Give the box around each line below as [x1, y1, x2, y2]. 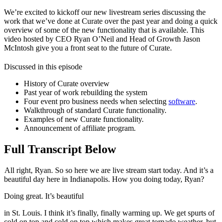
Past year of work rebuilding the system [24, 88, 147, 97]
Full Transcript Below [4, 142, 116, 156]
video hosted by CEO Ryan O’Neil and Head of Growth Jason [4, 35, 200, 44]
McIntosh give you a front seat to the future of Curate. [4, 44, 172, 53]
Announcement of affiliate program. [24, 123, 136, 132]
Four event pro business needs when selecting [24, 97, 168, 106]
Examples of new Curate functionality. [24, 114, 144, 123]
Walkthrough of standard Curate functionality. [24, 106, 166, 114]
